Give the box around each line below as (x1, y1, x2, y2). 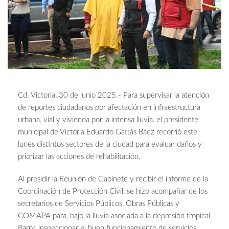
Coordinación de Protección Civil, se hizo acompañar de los (18, 188, 208, 196)
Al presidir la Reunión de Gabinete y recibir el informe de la (18, 175, 208, 184)
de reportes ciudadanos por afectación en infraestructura (18, 104, 200, 112)
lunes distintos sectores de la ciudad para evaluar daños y (18, 141, 202, 149)
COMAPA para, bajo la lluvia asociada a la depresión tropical (18, 212, 210, 220)
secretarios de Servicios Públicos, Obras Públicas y (18, 200, 179, 208)
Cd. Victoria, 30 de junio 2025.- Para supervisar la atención (18, 91, 209, 100)
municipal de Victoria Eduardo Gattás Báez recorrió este (18, 128, 197, 136)
